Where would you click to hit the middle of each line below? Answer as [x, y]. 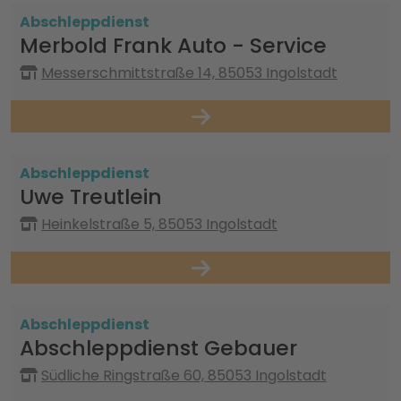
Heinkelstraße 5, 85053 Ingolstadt [159, 224]
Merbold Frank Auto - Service [173, 45]
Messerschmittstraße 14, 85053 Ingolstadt [189, 73]
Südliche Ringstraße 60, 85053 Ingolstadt [184, 375]
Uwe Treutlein [91, 196]
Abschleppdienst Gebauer [158, 348]
